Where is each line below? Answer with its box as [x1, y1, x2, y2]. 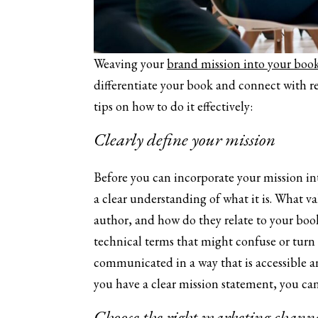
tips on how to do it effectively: [94, 98, 253, 114]
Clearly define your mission [94, 128, 275, 150]
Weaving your [94, 55, 167, 72]
